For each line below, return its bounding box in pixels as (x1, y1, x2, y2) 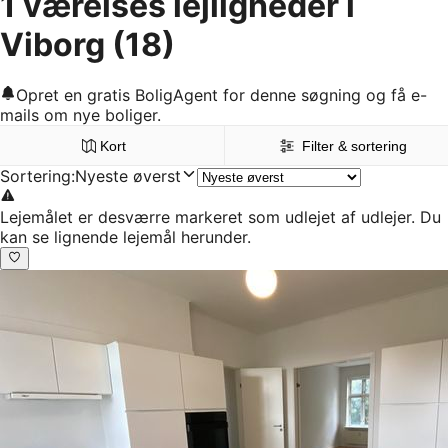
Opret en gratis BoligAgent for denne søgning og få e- (16, 85, 427, 106)
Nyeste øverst (75, 166, 181, 187)
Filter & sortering (302, 138, 408, 155)
